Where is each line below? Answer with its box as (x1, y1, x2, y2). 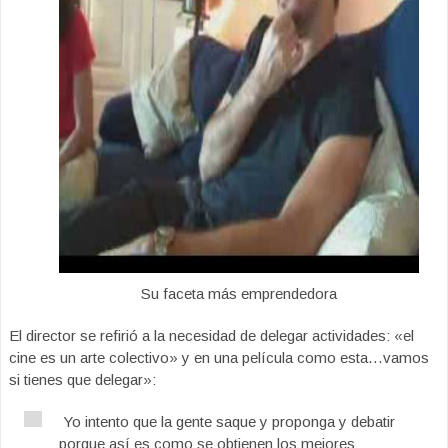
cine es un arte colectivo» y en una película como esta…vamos (9, 349, 429, 366)
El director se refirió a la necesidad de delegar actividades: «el (9, 327, 414, 344)
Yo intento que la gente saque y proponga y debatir (59, 413, 395, 430)
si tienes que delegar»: (9, 371, 156, 388)
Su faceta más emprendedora (141, 285, 337, 302)
